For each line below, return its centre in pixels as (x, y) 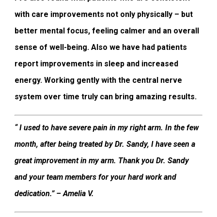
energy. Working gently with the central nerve (98, 80)
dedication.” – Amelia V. (55, 194)
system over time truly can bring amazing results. (106, 97)
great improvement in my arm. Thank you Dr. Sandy (102, 161)
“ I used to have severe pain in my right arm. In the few (107, 128)
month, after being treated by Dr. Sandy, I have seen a (105, 144)
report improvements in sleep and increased (96, 64)
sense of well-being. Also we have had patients (101, 47)
